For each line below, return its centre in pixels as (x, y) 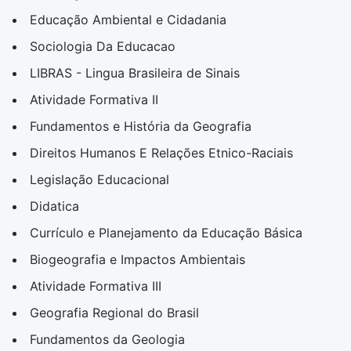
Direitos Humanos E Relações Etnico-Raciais (161, 153)
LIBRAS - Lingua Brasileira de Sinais (135, 73)
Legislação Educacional (100, 179)
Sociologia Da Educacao (103, 46)
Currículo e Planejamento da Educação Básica (166, 233)
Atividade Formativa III (96, 286)
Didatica (54, 206)
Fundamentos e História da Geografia (141, 126)
